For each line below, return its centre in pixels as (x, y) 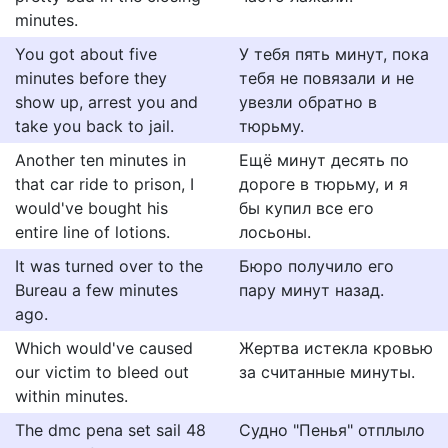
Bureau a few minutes (96, 290)
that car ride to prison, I (104, 184)
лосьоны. (275, 232)
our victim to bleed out (102, 372)
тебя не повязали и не (326, 78)
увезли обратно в (308, 102)
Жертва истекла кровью (336, 348)
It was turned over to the (109, 266)
